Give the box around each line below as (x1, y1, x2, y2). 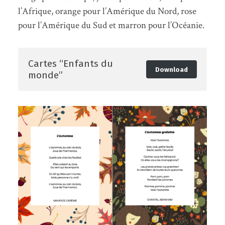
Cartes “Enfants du (28, 58, 113, 70)
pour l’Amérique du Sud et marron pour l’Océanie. (18, 19, 204, 32)
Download (155, 65, 188, 73)
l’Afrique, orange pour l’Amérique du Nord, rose (18, 5, 196, 18)
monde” (28, 69, 63, 81)
